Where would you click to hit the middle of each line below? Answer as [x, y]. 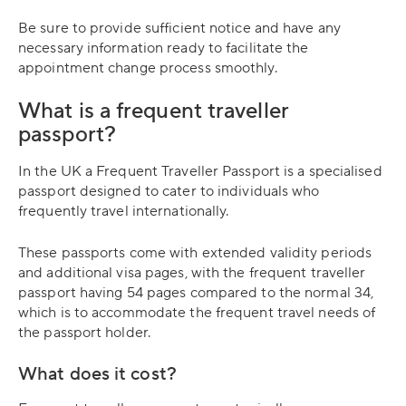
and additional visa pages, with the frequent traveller [192, 273]
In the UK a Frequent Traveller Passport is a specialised [200, 171]
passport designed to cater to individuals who [169, 191]
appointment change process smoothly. [148, 68]
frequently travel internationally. [126, 211]
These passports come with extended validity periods [195, 253]
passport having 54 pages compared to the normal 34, [196, 293]
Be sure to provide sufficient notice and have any [179, 28]
